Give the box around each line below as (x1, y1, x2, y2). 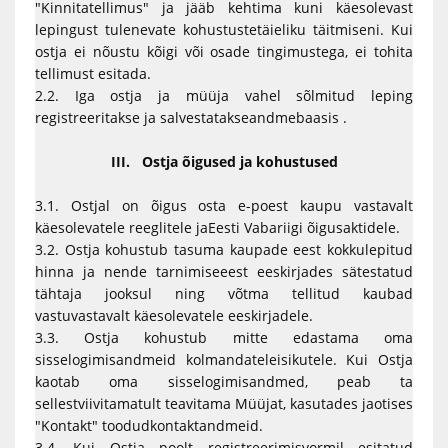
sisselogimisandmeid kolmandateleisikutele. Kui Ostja (35, 350, 413, 369)
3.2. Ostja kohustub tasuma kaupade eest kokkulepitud (35, 240, 413, 259)
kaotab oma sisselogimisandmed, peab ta (35, 372, 413, 391)
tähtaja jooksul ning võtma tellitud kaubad (35, 284, 413, 303)
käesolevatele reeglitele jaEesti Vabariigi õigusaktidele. (35, 218, 404, 237)
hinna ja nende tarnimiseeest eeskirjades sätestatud (35, 262, 413, 281)
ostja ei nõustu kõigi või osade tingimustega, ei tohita (35, 42, 413, 61)
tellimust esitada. (35, 64, 151, 83)
